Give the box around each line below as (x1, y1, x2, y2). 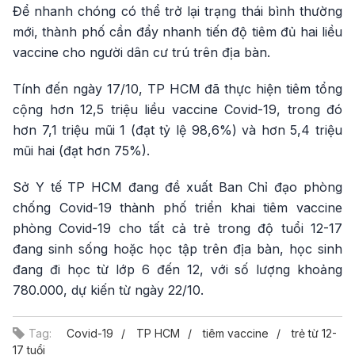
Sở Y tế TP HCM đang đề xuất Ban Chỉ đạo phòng (13, 178, 342, 195)
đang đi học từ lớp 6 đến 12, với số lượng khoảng (13, 261, 342, 277)
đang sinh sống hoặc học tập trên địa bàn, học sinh (13, 240, 342, 257)
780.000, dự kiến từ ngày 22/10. (13, 281, 204, 298)
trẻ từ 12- (292, 326, 337, 340)
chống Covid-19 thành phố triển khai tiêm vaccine (13, 199, 342, 216)
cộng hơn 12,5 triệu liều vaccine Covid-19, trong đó (13, 101, 342, 117)
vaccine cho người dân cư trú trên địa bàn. (13, 44, 270, 60)
